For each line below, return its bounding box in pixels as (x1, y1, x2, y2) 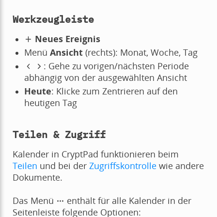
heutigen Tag (24, 96, 77, 108)
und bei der (37, 159, 89, 171)
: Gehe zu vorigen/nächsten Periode (44, 60, 189, 72)
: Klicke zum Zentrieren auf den (51, 85, 178, 97)
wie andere (156, 159, 204, 171)
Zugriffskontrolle (89, 159, 156, 171)
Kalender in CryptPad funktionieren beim (12, 148, 179, 160)
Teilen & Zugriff (12, 127, 106, 141)
